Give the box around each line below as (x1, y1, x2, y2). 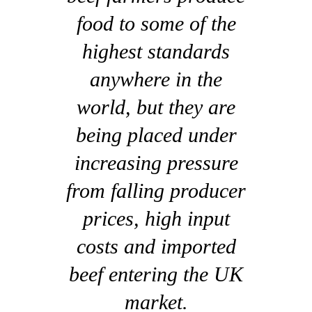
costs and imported (76, 234, 236, 258)
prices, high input (82, 206, 230, 230)
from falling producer (66, 178, 246, 202)
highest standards (82, 39, 230, 63)
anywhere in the (90, 67, 222, 91)
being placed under (75, 123, 237, 146)
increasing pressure (74, 150, 238, 174)
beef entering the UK (69, 262, 243, 286)
